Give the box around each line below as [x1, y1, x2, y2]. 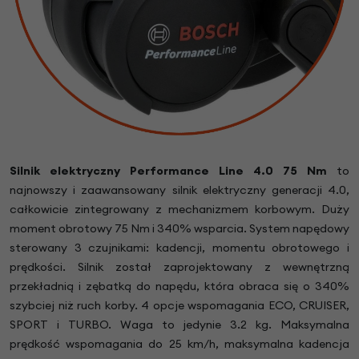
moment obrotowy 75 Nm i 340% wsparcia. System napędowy [10, 221, 349, 236]
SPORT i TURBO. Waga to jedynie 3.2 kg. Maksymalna [10, 317, 349, 333]
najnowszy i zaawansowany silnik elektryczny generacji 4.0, [10, 183, 349, 198]
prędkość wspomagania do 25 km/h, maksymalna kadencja [10, 337, 349, 352]
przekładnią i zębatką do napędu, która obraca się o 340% [10, 279, 349, 294]
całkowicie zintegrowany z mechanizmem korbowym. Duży [10, 202, 349, 217]
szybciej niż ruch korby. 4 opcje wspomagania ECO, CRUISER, [10, 298, 349, 313]
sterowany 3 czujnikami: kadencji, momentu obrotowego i [10, 240, 349, 256]
